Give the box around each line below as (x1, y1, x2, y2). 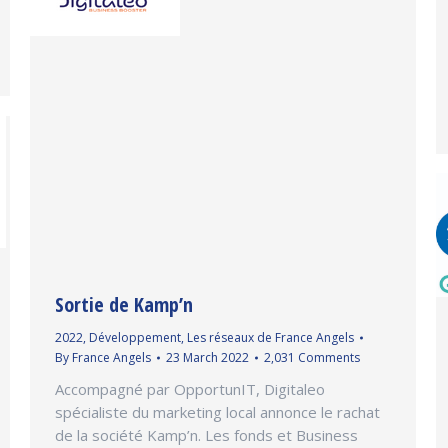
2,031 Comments (264, 349, 360, 367)
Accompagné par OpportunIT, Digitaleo (55, 379, 325, 400)
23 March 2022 (166, 349, 249, 367)
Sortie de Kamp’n (55, 291, 193, 319)
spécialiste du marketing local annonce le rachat (55, 402, 380, 423)
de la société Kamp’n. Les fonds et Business (55, 425, 358, 446)
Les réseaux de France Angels (187, 329, 354, 347)
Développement (89, 329, 181, 347)
